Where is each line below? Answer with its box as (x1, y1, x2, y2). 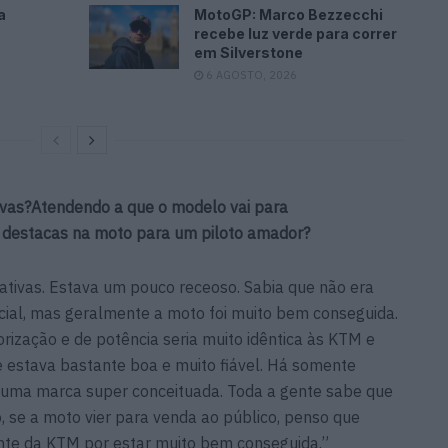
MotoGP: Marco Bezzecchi (194, 5, 383, 23)
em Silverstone (194, 43, 303, 61)
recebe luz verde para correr (194, 24, 397, 42)
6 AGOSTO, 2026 (203, 67, 297, 82)
